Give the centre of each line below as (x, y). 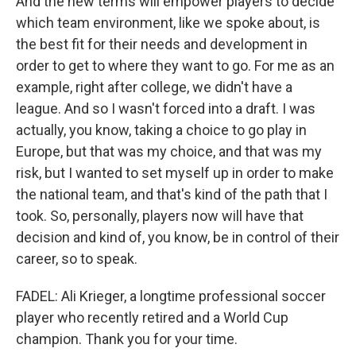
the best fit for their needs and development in (162, 44)
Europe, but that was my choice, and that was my (169, 151)
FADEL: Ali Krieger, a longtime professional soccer (171, 296)
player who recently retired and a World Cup (152, 317)
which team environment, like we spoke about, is (168, 23)
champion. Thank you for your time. (127, 339)
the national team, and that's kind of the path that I (172, 194)
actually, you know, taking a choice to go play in (161, 130)
